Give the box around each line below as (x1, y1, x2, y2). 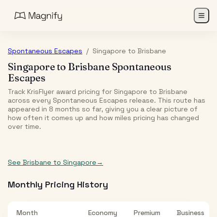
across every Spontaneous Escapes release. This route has (8, 96, 205, 105)
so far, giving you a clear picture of (80, 105, 198, 113)
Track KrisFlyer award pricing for (8, 87, 114, 96)
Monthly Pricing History (8, 179, 108, 190)
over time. (8, 122, 41, 131)
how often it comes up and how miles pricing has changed (8, 113, 199, 122)
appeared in (8, 105, 49, 113)
